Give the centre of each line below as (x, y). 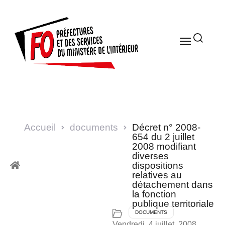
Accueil (40, 127)
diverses (150, 156)
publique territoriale (173, 203)
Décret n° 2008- (166, 127)
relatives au (157, 175)
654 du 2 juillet (163, 137)
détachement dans (173, 184)
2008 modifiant (164, 146)
